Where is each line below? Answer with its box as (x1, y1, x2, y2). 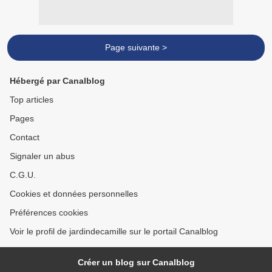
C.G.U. (10, 170, 36, 180)
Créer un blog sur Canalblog (77, 257, 195, 268)
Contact (10, 132, 39, 143)
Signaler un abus (10, 151, 75, 161)
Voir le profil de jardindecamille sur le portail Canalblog (10, 226, 218, 237)
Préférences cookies (10, 208, 88, 218)
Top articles (10, 95, 53, 105)
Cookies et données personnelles (10, 189, 138, 199)
